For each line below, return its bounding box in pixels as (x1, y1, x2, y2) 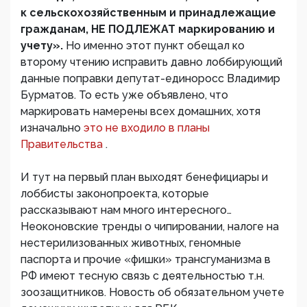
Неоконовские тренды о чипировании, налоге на (21, 220, 279, 234)
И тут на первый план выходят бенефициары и (21, 171, 268, 184)
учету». (21, 39, 66, 53)
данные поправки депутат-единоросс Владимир (21, 72, 280, 86)
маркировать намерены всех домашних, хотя (21, 105, 260, 119)
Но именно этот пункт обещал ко (66, 39, 245, 53)
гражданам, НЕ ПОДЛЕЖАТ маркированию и (21, 23, 275, 36)
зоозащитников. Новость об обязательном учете (21, 286, 284, 299)
